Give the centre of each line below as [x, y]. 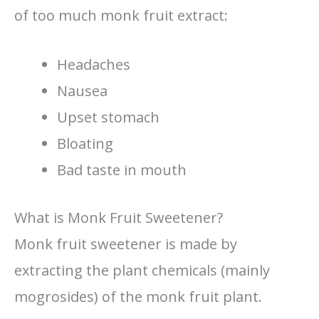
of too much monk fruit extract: [121, 15]
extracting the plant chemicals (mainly [142, 270]
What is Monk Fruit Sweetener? [119, 217]
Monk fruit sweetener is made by [126, 244]
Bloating [85, 143]
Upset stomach [108, 117]
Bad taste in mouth [122, 169]
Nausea [82, 90]
